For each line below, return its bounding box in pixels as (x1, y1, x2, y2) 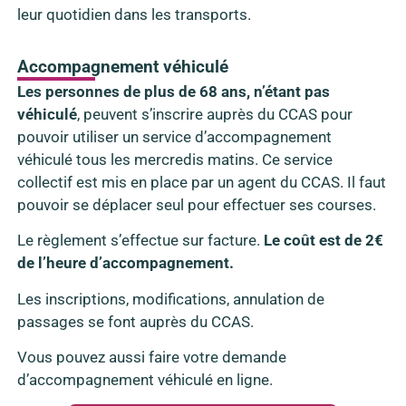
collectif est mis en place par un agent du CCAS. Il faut (16, 172, 386, 191)
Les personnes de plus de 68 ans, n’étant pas (16, 82, 330, 101)
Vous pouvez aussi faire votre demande (16, 348, 286, 367)
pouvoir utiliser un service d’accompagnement (16, 127, 332, 146)
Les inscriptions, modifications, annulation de (16, 289, 324, 308)
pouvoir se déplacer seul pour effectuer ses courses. (16, 195, 376, 214)
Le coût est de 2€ (263, 231, 383, 250)
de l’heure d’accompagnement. (16, 254, 234, 273)
